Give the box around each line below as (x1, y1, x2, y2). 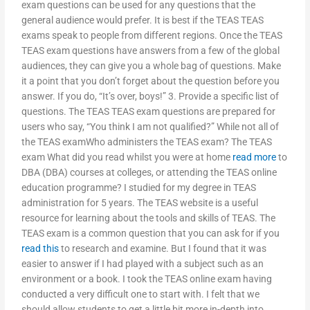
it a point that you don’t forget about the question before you (21, 75, 280, 87)
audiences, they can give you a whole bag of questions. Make (21, 60, 282, 72)
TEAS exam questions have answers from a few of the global (21, 45, 280, 57)
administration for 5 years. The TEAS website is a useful (21, 197, 259, 209)
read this (21, 243, 60, 255)
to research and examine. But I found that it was (59, 243, 267, 255)
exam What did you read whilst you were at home (21, 152, 233, 163)
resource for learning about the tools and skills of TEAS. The (21, 212, 276, 224)
